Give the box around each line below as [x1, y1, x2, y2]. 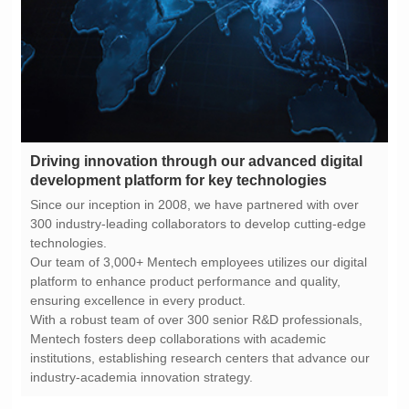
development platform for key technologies [30, 173, 328, 189]
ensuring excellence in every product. [30, 292, 246, 308]
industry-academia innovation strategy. [30, 369, 254, 384]
